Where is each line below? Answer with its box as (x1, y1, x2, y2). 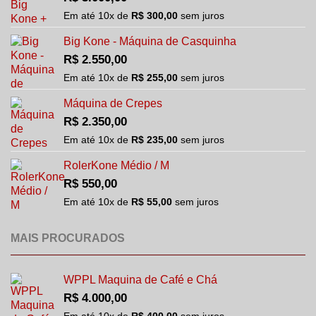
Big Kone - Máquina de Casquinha (63, 35, 236, 47)
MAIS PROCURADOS (11, 232, 125, 245)
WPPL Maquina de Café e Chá (63, 274, 217, 286)
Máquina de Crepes (63, 97, 162, 109)
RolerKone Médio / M (63, 159, 169, 171)
